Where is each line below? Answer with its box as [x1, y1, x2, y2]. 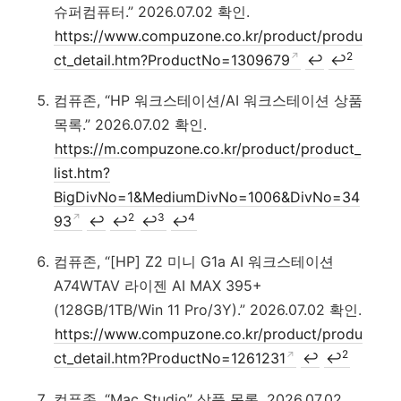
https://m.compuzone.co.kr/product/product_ [55, 139, 362, 158]
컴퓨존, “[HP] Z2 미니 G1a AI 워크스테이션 [53, 252, 334, 271]
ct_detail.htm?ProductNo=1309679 [53, 50, 290, 69]
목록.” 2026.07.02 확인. [53, 115, 207, 133]
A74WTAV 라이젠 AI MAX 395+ [53, 277, 262, 295]
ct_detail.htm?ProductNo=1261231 [53, 349, 286, 368]
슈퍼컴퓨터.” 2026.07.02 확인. [53, 2, 250, 21]
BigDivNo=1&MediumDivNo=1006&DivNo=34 [53, 187, 360, 206]
